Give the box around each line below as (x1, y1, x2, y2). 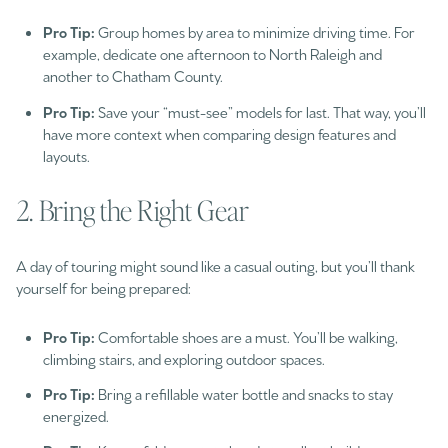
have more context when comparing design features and (42, 123, 396, 143)
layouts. (42, 145, 90, 165)
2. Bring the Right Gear (16, 192, 249, 229)
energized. (42, 405, 109, 425)
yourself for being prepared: (16, 278, 191, 297)
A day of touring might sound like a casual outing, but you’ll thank (16, 256, 415, 275)
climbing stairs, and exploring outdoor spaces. (42, 348, 325, 368)
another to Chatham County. (42, 66, 223, 86)
